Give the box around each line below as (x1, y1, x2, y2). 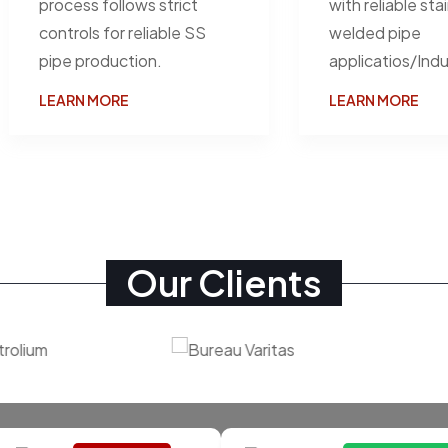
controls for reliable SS (39, 21, 206, 43)
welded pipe (329, 21, 421, 43)
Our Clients (126, 259, 322, 305)
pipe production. (39, 49, 162, 71)
